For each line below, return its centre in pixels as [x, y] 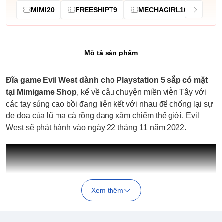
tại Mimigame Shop [42, 92]
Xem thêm [107, 190]
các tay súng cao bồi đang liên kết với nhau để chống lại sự [110, 104]
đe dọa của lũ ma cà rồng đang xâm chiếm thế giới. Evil [103, 115]
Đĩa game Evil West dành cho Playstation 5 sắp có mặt [107, 80]
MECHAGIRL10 [163, 10]
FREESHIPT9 [96, 10]
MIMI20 [42, 10]
